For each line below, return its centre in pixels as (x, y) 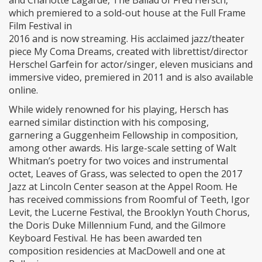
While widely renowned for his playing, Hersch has (119, 110)
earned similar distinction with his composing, (109, 123)
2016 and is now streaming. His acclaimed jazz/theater (127, 39)
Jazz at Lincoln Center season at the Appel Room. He (123, 187)
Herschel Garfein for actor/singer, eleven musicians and (131, 65)
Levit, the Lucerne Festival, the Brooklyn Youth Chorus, (129, 213)
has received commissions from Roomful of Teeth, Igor (129, 200)
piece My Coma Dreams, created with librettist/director (128, 52)
